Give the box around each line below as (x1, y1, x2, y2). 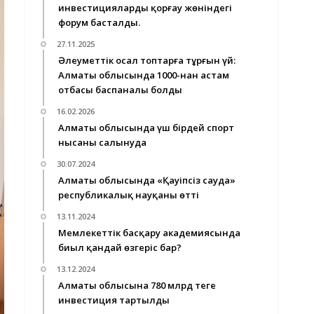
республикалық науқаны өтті (58, 189, 199, 201)
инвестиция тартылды (58, 294, 170, 306)
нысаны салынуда (58, 136, 146, 149)
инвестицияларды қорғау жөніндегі (58, 1, 232, 14)
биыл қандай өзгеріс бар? (58, 241, 182, 254)
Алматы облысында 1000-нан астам (58, 69, 229, 81)
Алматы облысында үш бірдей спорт (58, 121, 234, 134)
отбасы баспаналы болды (58, 83, 182, 96)
